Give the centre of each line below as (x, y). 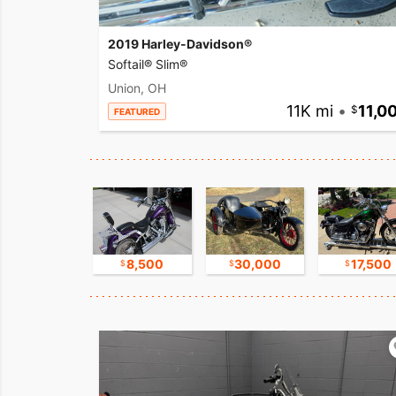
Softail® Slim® (148, 65)
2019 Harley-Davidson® (180, 44)
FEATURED (137, 112)
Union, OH (137, 88)
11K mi (309, 111)
